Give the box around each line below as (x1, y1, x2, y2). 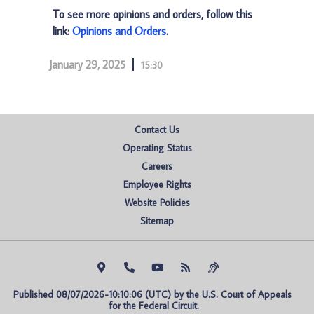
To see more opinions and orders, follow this (53, 7, 252, 21)
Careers (142, 160, 172, 172)
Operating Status (122, 142, 192, 154)
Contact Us (135, 123, 179, 136)
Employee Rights (123, 178, 191, 191)
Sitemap (140, 214, 174, 227)
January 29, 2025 (49, 57, 125, 71)
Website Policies (124, 196, 190, 209)
